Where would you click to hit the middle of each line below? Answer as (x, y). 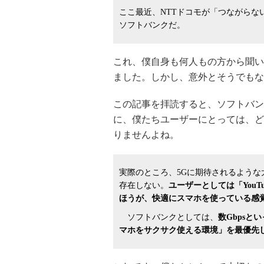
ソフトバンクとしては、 (169, 217)
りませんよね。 (146, 135)
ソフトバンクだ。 (152, 25)
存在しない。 (144, 185)
